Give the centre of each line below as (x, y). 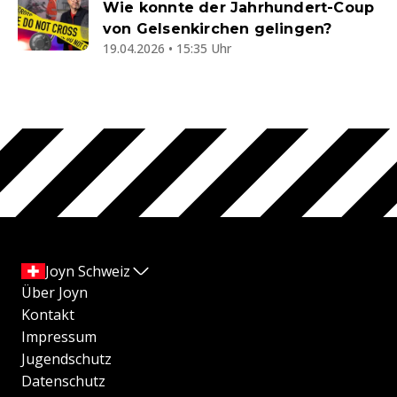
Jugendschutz (66, 359)
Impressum (59, 337)
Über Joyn (54, 293)
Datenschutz (63, 381)
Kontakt (48, 315)
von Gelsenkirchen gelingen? (218, 29)
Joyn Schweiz (88, 272)
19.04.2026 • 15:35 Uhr (167, 49)
